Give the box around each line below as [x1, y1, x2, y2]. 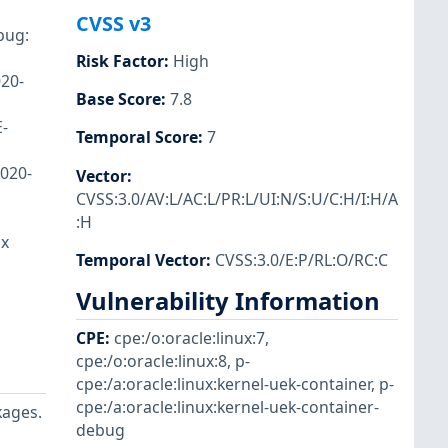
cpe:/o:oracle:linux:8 [76, 350, 227, 373]
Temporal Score [76, 126, 198, 149]
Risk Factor [76, 50, 164, 73]
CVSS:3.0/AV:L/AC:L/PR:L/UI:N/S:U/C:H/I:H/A [76, 187, 398, 210]
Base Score [76, 88, 161, 111]
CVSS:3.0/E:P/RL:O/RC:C [215, 248, 388, 271]
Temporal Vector [76, 248, 206, 271]
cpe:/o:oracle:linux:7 [114, 327, 265, 350]
